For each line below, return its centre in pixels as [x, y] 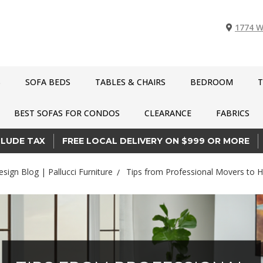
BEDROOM [212, 82]
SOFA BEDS [48, 82]
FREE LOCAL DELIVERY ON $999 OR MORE [156, 141]
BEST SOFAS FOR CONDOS [67, 113]
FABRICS [232, 113]
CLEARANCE [168, 113]
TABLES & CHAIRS [130, 82]
